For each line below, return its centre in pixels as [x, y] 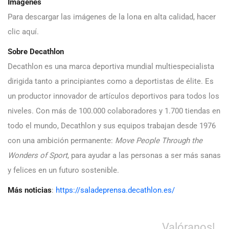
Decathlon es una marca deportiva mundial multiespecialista [111, 66]
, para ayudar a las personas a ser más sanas [144, 155]
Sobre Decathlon [36, 51]
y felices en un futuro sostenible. [63, 170]
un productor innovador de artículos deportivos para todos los [113, 96]
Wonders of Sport [38, 155]
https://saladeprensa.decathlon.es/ [115, 190]
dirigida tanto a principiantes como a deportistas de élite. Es [111, 81]
